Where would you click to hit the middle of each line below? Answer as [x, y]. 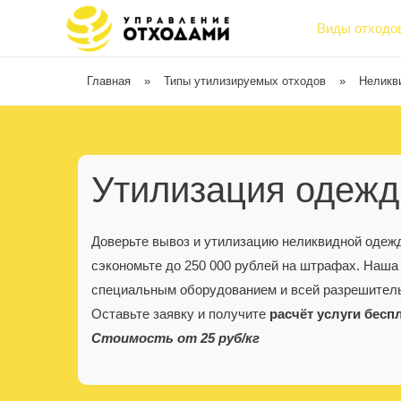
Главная [109, 81]
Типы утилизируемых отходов [245, 81]
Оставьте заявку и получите [180, 314]
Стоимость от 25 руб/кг [175, 338]
